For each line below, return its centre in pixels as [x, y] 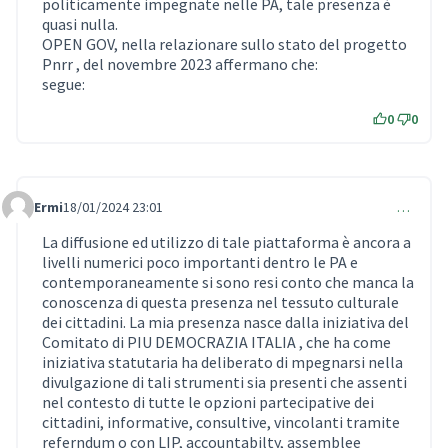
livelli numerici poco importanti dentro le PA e [200, 262]
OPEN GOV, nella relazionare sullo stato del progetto [224, 44]
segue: [63, 84]
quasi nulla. [80, 24]
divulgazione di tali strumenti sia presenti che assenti [224, 382]
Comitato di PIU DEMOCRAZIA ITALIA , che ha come [216, 342]
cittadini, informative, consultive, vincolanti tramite [221, 422]
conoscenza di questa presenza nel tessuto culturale [220, 302]
